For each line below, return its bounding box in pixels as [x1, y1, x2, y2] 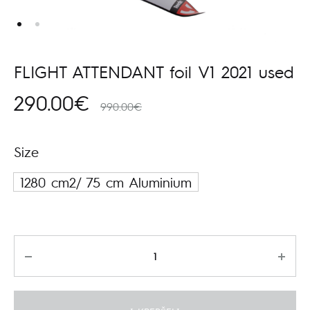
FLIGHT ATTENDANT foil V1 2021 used [14, 61, 293, 82]
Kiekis [14, 237, 43, 253]
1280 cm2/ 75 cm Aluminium [20, 173, 192, 191]
